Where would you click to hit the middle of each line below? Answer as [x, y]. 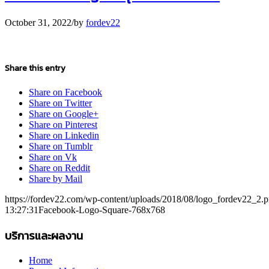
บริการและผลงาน [44, 235]
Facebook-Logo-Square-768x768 [102, 210]
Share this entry [35, 68]
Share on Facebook [65, 92]
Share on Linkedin [64, 136]
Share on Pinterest [63, 125]
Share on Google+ [64, 114]
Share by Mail [56, 179]
